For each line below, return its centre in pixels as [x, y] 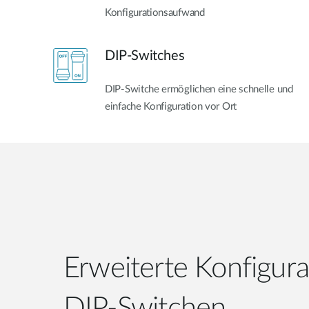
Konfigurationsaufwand [155, 13]
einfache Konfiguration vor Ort [171, 106]
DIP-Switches [145, 56]
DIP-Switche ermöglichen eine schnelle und [199, 89]
